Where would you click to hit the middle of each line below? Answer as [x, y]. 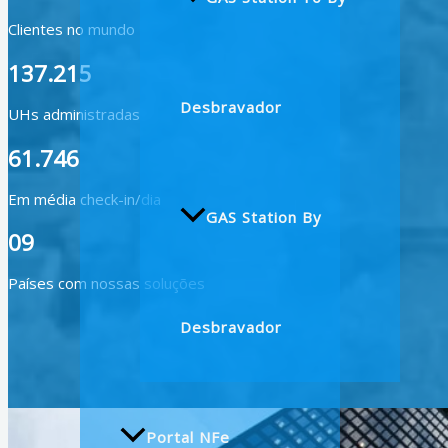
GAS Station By [264, 217]
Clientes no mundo [71, 29]
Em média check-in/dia [84, 198]
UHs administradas [74, 113]
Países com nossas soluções [106, 283]
